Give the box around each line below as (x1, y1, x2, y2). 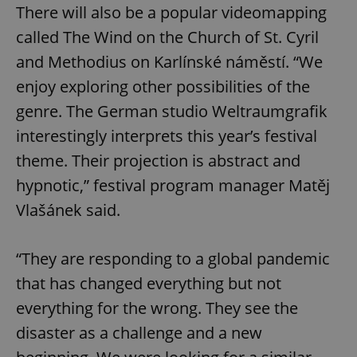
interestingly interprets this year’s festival (16, 124, 317, 147)
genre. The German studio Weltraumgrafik (16, 100, 328, 122)
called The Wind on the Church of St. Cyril (16, 25, 319, 48)
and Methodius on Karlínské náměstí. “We (16, 50, 323, 73)
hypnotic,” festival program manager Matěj (16, 174, 330, 196)
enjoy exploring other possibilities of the (16, 75, 310, 97)
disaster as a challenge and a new (16, 321, 262, 343)
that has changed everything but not (16, 272, 281, 294)
